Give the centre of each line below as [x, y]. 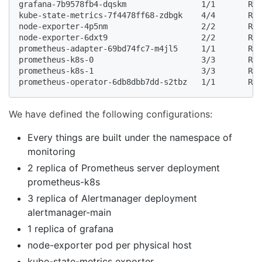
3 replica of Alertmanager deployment [112, 199]
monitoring [51, 152]
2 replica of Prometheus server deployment [124, 168]
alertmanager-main [69, 213]
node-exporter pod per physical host [110, 245]
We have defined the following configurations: [111, 114]
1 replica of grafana [70, 229]
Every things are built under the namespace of [130, 138]
